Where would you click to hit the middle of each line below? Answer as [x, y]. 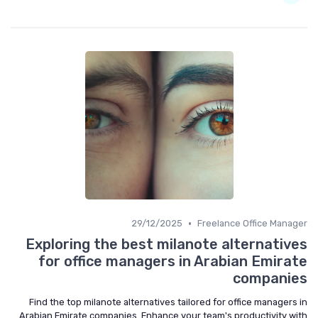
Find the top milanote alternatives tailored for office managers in [168, 302]
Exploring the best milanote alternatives [166, 244]
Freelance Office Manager [252, 223]
